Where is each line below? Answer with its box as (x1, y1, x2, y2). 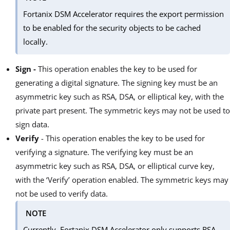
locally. (23, 36, 48, 47)
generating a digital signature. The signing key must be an (15, 78, 218, 88)
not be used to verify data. (15, 188, 108, 199)
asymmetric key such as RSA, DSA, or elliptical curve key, (15, 161, 215, 171)
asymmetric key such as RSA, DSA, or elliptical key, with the (15, 91, 224, 102)
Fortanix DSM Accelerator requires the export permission (23, 8, 224, 19)
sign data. (15, 119, 49, 130)
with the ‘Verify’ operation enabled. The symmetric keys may (15, 175, 228, 185)
